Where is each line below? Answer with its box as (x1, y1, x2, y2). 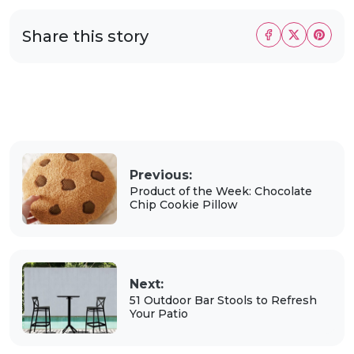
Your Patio (129, 306, 188, 321)
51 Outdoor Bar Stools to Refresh (129, 292, 317, 307)
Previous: (129, 167, 192, 183)
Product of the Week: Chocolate (129, 183, 312, 198)
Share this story (22, 26, 149, 46)
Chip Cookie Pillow (129, 197, 238, 212)
